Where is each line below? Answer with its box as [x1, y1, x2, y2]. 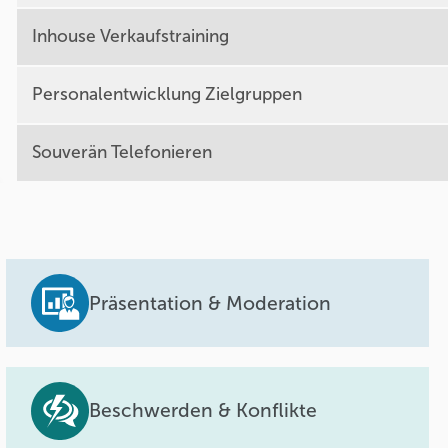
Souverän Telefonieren [31, 142, 212, 164]
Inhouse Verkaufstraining [31, 26, 229, 48]
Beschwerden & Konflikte [89, 399, 318, 423]
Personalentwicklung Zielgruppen [31, 84, 302, 106]
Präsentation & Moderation [89, 291, 332, 315]
